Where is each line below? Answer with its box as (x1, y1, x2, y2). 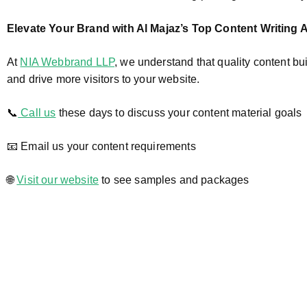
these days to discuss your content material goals (56, 107, 302, 119)
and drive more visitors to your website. (7, 73, 200, 85)
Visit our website (16, 174, 99, 186)
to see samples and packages (99, 174, 249, 186)
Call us (18, 107, 56, 119)
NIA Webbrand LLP (20, 56, 115, 68)
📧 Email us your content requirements (7, 140, 196, 152)
